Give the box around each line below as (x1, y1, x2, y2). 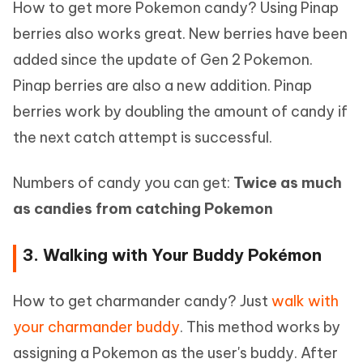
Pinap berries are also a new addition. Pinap (13, 76, 312, 95)
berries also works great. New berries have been (13, 24, 348, 43)
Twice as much (233, 173, 342, 192)
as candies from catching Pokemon (13, 199, 273, 218)
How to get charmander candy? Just (13, 292, 271, 310)
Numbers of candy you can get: (13, 173, 233, 192)
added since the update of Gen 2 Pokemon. (13, 50, 313, 69)
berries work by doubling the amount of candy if (13, 102, 348, 121)
